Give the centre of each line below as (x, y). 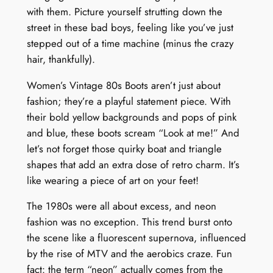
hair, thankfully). (61, 59)
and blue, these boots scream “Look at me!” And (133, 133)
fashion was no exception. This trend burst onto (129, 222)
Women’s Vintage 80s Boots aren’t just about (123, 85)
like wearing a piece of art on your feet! (112, 180)
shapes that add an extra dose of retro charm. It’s (133, 164)
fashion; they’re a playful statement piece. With (129, 101)
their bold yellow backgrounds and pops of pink (131, 117)
